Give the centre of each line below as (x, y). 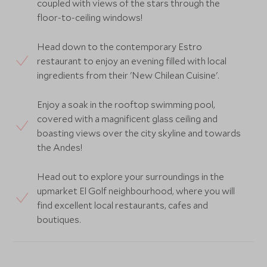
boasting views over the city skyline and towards (139, 133)
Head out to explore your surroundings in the (131, 176)
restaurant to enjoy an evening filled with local (132, 61)
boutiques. (59, 219)
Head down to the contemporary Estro (120, 46)
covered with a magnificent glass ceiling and (128, 119)
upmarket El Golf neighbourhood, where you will (136, 191)
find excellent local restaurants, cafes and (123, 205)
